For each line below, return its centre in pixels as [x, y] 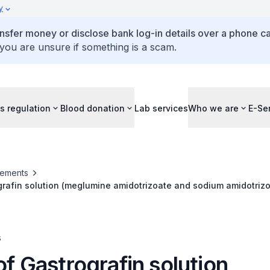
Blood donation [93, 108]
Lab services [161, 108]
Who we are [213, 108]
